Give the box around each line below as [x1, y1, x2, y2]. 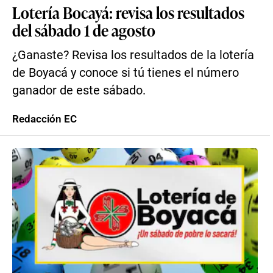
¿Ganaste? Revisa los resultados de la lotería [12, 48, 254, 62]
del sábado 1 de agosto [12, 19, 155, 41]
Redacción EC [12, 113, 77, 125]
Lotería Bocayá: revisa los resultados [12, 1, 244, 23]
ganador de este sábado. [12, 83, 146, 97]
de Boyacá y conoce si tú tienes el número [12, 66, 239, 80]
